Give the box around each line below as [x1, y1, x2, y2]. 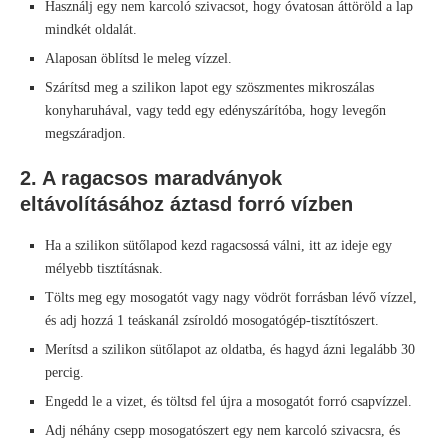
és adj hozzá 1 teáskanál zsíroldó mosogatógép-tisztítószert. [45, 313, 379, 329]
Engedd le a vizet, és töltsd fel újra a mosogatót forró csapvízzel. [45, 394, 412, 410]
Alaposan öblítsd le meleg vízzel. [45, 51, 232, 67]
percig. [45, 365, 84, 381]
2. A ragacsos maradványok [20, 167, 282, 190]
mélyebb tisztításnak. [45, 261, 163, 277]
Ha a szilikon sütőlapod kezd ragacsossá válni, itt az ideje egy [45, 238, 392, 254]
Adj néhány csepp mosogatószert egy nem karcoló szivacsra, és [45, 423, 400, 439]
